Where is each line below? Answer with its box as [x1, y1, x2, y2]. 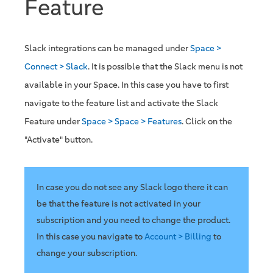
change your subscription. [37, 247, 137, 258]
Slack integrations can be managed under [24, 43, 190, 54]
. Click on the [182, 116, 232, 127]
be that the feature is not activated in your [37, 198, 200, 209]
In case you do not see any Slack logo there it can [37, 182, 228, 193]
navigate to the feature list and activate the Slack [24, 97, 218, 108]
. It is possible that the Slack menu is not [88, 61, 243, 72]
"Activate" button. [24, 134, 93, 145]
